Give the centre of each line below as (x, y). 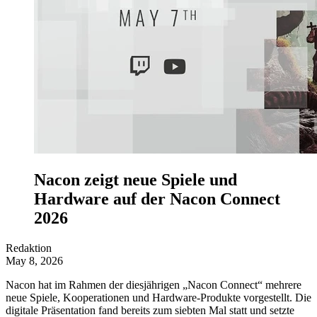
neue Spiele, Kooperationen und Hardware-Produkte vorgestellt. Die (158, 297)
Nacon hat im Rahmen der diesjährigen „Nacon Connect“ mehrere (154, 284)
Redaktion (29, 248)
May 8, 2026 (34, 260)
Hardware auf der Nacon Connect (157, 198)
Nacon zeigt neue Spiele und (136, 179)
